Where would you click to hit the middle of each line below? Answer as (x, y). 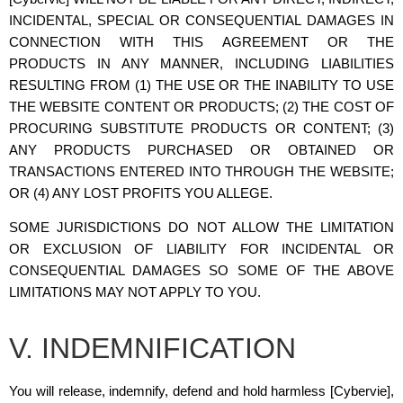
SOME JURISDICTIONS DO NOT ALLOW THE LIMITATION (201, 227)
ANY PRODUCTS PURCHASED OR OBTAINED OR (201, 149)
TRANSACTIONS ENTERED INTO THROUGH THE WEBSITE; (201, 171)
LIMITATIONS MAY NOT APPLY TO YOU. (135, 292)
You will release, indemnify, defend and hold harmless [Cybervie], (201, 391)
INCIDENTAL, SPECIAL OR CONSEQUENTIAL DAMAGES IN (201, 20)
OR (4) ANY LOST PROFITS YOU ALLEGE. (141, 193)
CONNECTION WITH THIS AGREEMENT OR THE (201, 41)
